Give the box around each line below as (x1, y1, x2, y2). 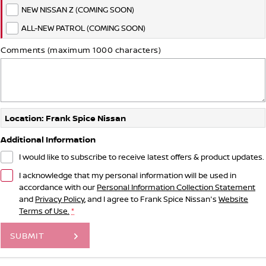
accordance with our (19, 182, 97, 192)
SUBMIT (10, 230, 45, 241)
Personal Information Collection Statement (97, 182, 255, 192)
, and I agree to (84, 194, 140, 204)
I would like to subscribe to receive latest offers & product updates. (19, 151, 264, 162)
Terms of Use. (19, 205, 69, 216)
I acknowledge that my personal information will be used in (19, 170, 236, 180)
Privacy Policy (35, 194, 84, 204)
